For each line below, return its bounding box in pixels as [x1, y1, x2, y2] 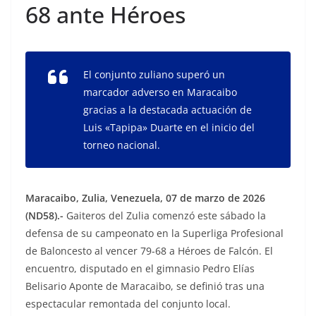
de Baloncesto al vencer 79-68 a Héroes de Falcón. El [25, 243, 273, 257]
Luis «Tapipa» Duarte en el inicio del [83, 120, 255, 134]
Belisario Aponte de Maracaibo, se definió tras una [25, 279, 265, 293]
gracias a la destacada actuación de [83, 102, 252, 116]
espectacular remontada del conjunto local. [25, 296, 231, 310]
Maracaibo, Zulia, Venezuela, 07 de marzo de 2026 [25, 190, 265, 205]
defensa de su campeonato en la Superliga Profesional [25, 226, 284, 240]
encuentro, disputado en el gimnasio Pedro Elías [25, 261, 255, 275]
